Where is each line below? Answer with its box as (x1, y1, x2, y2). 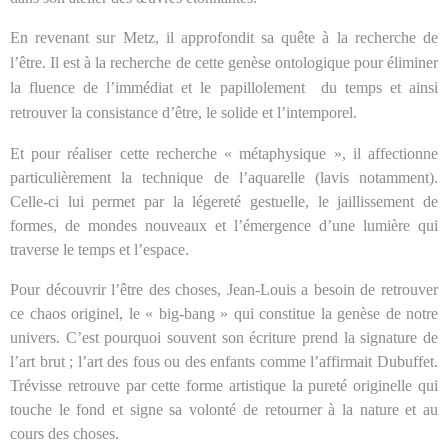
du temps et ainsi (320, 78, 439, 96)
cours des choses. (10, 424, 119, 442)
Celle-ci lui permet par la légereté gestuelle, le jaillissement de (10, 192, 438, 210)
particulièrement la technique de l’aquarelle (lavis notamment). (10, 168, 438, 186)
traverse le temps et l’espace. (10, 240, 189, 258)
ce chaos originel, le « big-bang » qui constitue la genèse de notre (10, 304, 438, 322)
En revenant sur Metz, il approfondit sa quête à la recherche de (10, 28, 438, 46)
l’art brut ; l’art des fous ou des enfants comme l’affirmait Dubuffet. (10, 352, 438, 370)
